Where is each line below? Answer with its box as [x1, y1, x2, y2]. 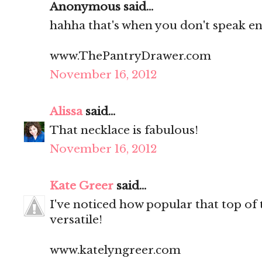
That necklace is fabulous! [50, 123, 198, 137]
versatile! [50, 213, 102, 227]
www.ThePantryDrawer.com [50, 49, 211, 63]
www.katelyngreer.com [50, 243, 181, 257]
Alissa [50, 105, 82, 119]
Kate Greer [50, 179, 113, 193]
